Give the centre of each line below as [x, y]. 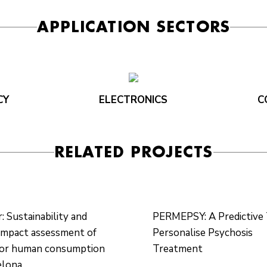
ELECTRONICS [133, 100]
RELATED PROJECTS [133, 151]
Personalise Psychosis [203, 232]
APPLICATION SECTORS [133, 26]
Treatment [178, 249]
